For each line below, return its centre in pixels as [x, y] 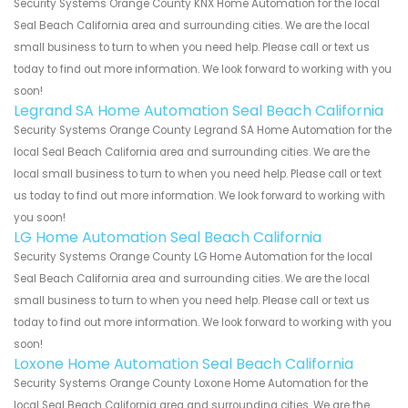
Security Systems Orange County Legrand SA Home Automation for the [203, 131]
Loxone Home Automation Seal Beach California [184, 364]
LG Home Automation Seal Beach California [168, 238]
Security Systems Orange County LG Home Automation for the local [193, 257]
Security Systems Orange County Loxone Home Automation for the [191, 384]
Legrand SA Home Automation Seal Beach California [199, 111]
